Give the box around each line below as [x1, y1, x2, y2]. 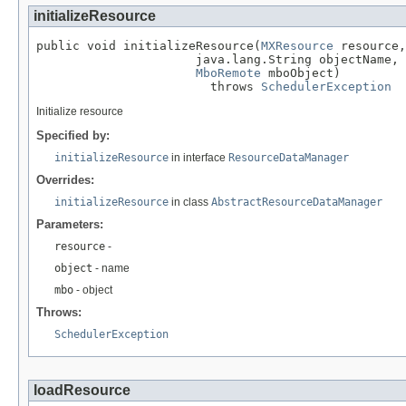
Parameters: [36, 217, 103, 231]
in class [169, 195, 211, 208]
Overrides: [36, 172, 94, 187]
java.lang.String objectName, [36, 52, 399, 66]
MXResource [261, 38, 333, 53]
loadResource [34, 382, 130, 399]
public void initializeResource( [36, 38, 261, 53]
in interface [169, 150, 228, 164]
